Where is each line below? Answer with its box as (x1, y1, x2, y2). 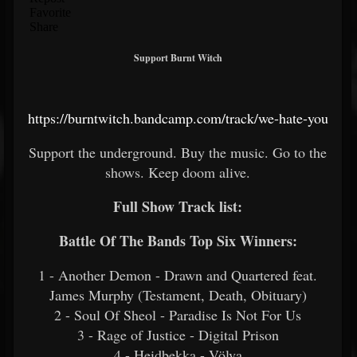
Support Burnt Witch (133, 51, 222, 65)
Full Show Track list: (113, 196, 242, 217)
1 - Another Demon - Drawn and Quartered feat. (38, 265, 317, 284)
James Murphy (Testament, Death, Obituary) (49, 285, 307, 304)
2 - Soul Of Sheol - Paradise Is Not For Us (54, 305, 301, 324)
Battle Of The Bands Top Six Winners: (58, 230, 297, 251)
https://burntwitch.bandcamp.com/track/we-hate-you (27, 108, 328, 127)
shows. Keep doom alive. (105, 163, 250, 182)
